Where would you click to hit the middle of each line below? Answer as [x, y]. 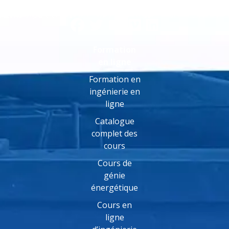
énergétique [114, 188]
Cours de [114, 163]
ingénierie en [114, 92]
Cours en [114, 205]
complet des [114, 134]
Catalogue [114, 121]
